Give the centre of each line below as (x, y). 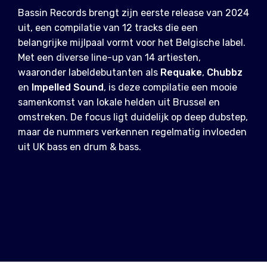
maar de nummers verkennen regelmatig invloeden (132, 132)
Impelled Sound (68, 87)
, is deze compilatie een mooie (170, 87)
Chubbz (225, 72)
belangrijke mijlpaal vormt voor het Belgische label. (132, 43)
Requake (181, 72)
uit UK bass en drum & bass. (80, 147)
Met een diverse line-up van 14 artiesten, (109, 58)
